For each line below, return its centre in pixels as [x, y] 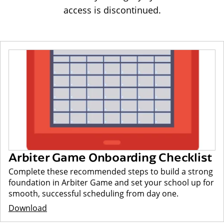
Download [28, 208]
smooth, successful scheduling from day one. [93, 193]
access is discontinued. [112, 10]
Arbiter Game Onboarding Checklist [110, 156]
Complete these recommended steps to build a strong [111, 171]
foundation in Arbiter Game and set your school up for [111, 182]
